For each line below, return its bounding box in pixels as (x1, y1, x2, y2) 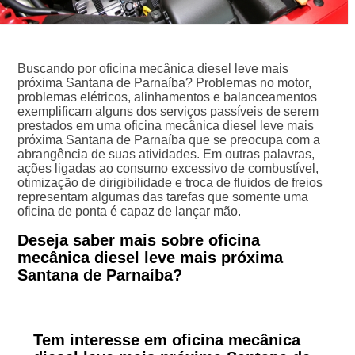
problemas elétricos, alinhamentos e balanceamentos (17, 90, 317, 104)
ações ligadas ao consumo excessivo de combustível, (17, 161, 319, 175)
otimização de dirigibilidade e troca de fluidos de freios (17, 175, 323, 189)
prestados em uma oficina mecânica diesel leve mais (17, 118, 314, 132)
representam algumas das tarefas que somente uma (17, 189, 308, 204)
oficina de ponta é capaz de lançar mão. (17, 204, 241, 218)
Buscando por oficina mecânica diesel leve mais (17, 61, 288, 75)
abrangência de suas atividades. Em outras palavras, (17, 147, 315, 161)
